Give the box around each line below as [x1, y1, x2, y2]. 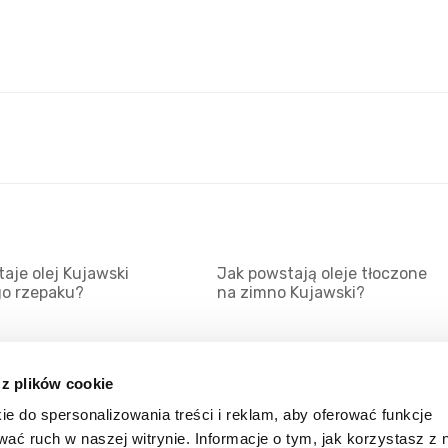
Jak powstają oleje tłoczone [216, 264, 427, 283]
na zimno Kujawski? [216, 283, 365, 302]
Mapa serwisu [29, 413, 130, 432]
